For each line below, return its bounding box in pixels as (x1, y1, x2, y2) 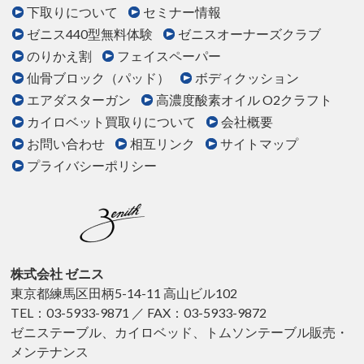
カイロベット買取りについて (27, 114, 197, 130)
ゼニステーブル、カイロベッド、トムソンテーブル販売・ (11, 324, 349, 340)
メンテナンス (11, 344, 89, 360)
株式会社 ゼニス (11, 266, 105, 282)
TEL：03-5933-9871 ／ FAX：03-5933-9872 (11, 305, 267, 321)
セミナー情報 (143, 4, 222, 20)
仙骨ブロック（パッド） (27, 70, 171, 86)
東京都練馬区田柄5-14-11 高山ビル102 (11, 285, 238, 301)
